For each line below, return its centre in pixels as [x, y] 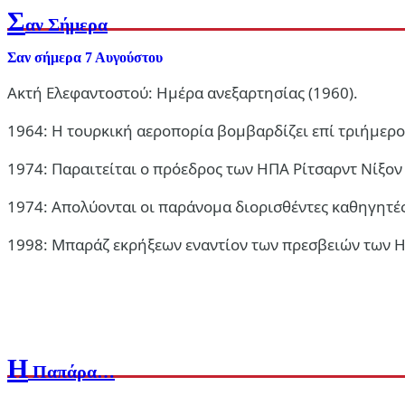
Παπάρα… [71, 371]
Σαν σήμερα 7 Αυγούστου [85, 58]
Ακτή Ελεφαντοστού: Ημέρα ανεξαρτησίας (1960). [183, 93]
